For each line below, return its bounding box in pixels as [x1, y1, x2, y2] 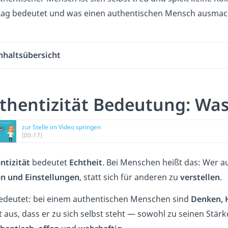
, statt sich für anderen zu [79, 171, 180, 183]
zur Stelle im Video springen [22, 122, 101, 131]
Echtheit [69, 156, 102, 168]
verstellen [180, 171, 220, 183]
